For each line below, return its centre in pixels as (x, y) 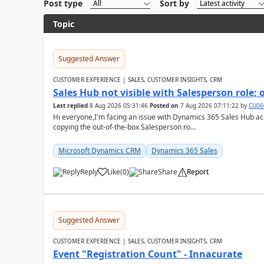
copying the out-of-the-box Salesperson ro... (124, 127)
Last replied (70, 105)
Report (197, 172)
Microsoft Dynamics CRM (99, 151)
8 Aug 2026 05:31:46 (118, 105)
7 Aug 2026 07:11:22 (209, 105)
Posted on (164, 105)
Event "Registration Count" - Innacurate (147, 254)
